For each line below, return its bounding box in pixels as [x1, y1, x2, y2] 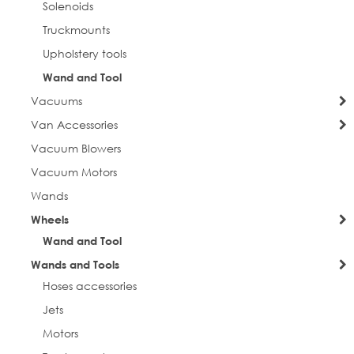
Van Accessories [30, 116, 118, 132]
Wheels [30, 212, 69, 226]
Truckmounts [42, 21, 110, 37]
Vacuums [30, 92, 82, 108]
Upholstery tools [42, 45, 126, 61]
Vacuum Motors [30, 164, 117, 179]
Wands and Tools [30, 257, 119, 271]
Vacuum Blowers [30, 140, 121, 156]
